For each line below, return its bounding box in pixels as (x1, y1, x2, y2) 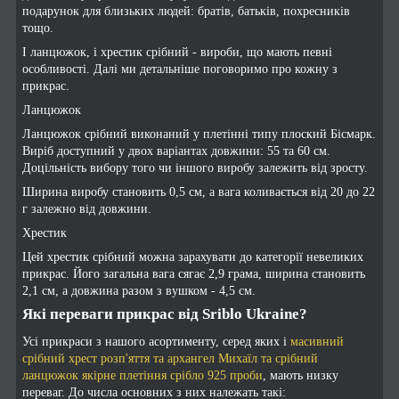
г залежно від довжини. (22, 202, 155, 216)
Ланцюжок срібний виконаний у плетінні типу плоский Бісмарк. (22, 127, 376, 142)
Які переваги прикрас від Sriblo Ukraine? (22, 305, 307, 323)
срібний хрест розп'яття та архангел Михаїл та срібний (22, 352, 318, 366)
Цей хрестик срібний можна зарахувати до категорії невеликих (22, 250, 363, 265)
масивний (290, 335, 344, 349)
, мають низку (263, 369, 338, 383)
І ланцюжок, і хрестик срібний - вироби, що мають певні (22, 45, 332, 60)
